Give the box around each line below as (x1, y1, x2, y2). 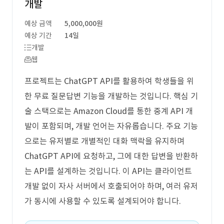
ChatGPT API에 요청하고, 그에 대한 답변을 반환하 (24, 151, 198, 161)
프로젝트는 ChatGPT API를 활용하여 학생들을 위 (24, 76, 194, 86)
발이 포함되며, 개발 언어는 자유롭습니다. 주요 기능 (24, 121, 198, 131)
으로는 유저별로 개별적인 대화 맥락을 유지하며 (24, 136, 184, 146)
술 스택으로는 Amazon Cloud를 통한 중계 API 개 (24, 106, 193, 116)
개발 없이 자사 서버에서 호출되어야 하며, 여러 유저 (24, 181, 198, 191)
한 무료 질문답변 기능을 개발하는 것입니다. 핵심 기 (24, 91, 198, 101)
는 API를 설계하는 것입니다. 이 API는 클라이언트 (24, 166, 192, 176)
